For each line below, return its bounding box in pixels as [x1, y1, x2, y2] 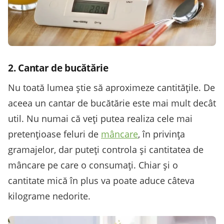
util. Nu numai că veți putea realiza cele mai [8, 112, 192, 124]
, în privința [138, 127, 185, 140]
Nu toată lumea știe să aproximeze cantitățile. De [8, 81, 215, 93]
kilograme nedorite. [8, 189, 90, 202]
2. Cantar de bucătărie [8, 60, 108, 74]
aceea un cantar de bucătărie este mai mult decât [8, 96, 216, 109]
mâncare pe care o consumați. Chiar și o [8, 158, 178, 171]
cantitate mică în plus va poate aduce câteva [8, 174, 194, 186]
